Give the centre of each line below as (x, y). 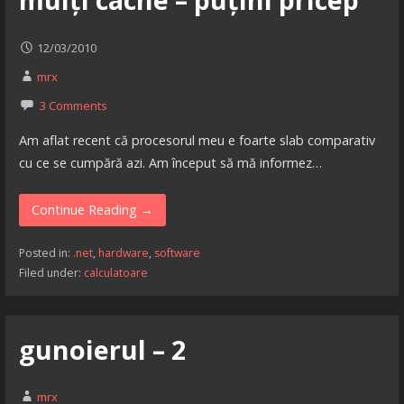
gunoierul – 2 (102, 349)
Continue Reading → (92, 209)
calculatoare (115, 273)
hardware (123, 253)
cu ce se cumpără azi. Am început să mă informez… (170, 163)
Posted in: (46, 253)
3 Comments (73, 106)
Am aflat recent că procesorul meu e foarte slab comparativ (197, 141)
